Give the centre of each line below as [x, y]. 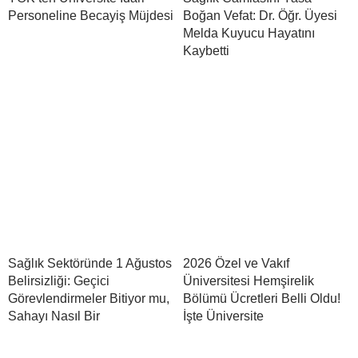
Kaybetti [206, 50]
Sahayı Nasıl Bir [54, 316]
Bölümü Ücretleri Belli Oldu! [262, 298]
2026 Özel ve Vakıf [236, 263]
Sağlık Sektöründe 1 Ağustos [90, 263]
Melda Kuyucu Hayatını [249, 33]
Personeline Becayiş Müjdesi [91, 15]
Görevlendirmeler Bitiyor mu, [89, 298]
